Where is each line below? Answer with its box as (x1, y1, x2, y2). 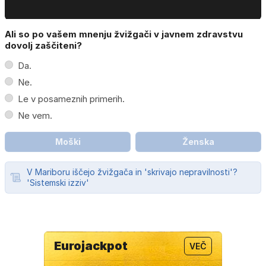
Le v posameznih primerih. (18, 93, 125, 105)
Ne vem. (18, 110, 52, 122)
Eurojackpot (54, 239, 128, 254)
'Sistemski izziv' (27, 178, 89, 188)
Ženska (182, 137, 214, 147)
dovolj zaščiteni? (5, 40, 82, 52)
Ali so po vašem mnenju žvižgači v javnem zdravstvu (5, 28, 243, 40)
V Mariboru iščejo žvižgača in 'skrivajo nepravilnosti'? (27, 167, 237, 178)
